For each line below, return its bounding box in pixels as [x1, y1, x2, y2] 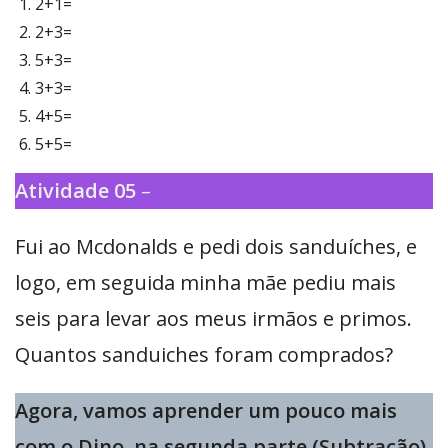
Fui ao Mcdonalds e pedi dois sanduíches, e [15, 233, 417, 261]
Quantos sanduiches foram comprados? [15, 341, 393, 369]
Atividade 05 [15, 177, 136, 205]
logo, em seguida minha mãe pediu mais [15, 269, 396, 297]
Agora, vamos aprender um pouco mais [15, 397, 397, 425]
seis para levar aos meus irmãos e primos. [15, 305, 412, 333]
